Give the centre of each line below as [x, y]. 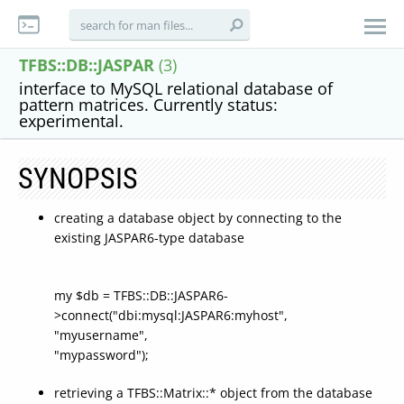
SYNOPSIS [78, 179]
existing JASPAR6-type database [149, 238]
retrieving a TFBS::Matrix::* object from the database [213, 393]
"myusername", [101, 335]
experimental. [71, 121]
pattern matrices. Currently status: [148, 105]
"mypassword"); [101, 355]
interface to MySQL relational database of [176, 88]
